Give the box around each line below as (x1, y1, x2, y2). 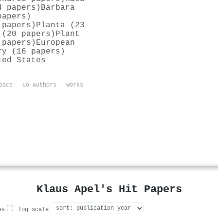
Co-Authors (22, 82, 56, 89)
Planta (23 (36, 20, 85, 30)
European (36, 38, 75, 47)
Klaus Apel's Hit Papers (36, 183, 182, 196)
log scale (15, 206, 49, 214)
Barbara (41, 3, 75, 12)
